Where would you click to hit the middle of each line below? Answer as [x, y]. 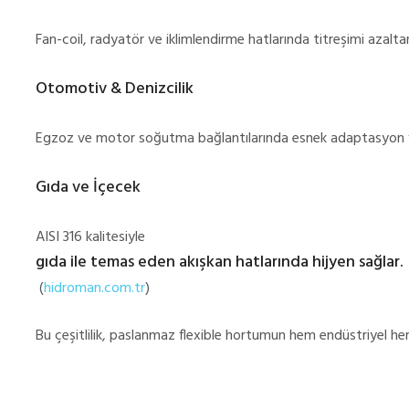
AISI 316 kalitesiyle [92, 238]
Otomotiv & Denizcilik [115, 89]
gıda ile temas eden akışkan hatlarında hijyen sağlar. [219, 263]
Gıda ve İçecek [88, 188]
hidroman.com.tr [94, 289]
